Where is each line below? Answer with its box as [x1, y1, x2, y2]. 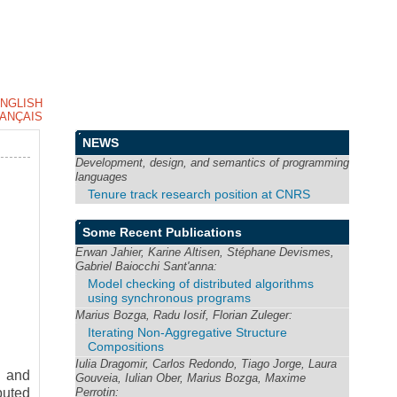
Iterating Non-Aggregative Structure [88, 324, 288, 339]
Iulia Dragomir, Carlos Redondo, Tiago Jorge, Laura [75, 356, 338, 370]
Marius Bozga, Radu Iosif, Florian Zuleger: [75, 307, 293, 322]
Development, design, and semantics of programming [75, 156, 350, 169]
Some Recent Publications [82, 224, 243, 239]
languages [75, 170, 128, 183]
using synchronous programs [88, 290, 252, 305]
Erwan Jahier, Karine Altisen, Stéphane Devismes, [75, 245, 335, 259]
